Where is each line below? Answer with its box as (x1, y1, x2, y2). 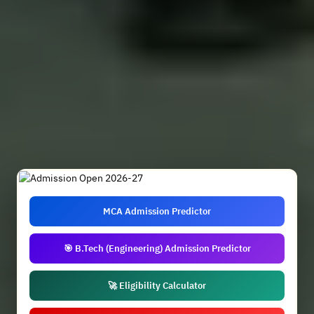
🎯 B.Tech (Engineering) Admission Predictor (63, 243, 251, 254)
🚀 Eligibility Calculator (108, 280, 206, 292)
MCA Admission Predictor (103, 205, 211, 217)
